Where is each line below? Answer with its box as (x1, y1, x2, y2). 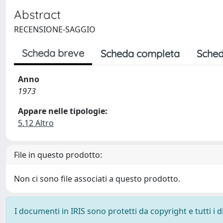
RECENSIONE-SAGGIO (14, 24, 96, 35)
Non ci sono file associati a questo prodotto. (14, 173, 180, 184)
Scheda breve (22, 47, 84, 59)
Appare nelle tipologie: (18, 106, 108, 116)
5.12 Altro (18, 117, 54, 128)
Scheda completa (101, 47, 180, 60)
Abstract (14, 7, 61, 22)
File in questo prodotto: (14, 149, 102, 160)
